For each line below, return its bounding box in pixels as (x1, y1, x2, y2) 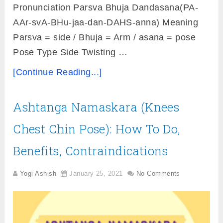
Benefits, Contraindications (13, 143, 168, 159)
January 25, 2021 (69, 170, 123, 178)
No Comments (136, 170, 180, 178)
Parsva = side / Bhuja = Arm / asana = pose (13, 32, 196, 43)
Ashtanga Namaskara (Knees (13, 99, 180, 115)
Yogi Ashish (20, 170, 56, 178)
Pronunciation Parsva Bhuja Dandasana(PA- (13, 2, 199, 13)
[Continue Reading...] (13, 67, 102, 78)
